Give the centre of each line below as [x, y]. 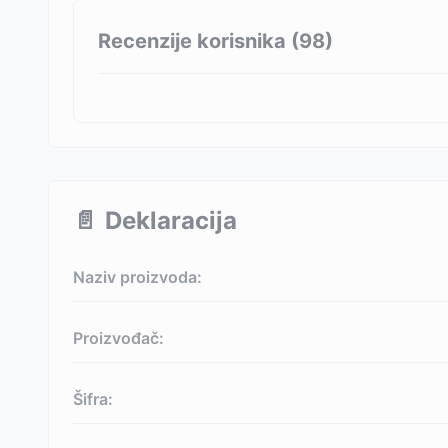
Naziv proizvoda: [137, 277]
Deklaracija [171, 220]
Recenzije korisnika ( [198, 40]
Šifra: [93, 399]
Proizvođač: [118, 338]
